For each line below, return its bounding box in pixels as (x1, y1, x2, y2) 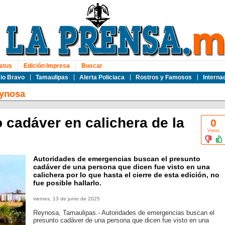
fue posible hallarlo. (33, 179, 101, 187)
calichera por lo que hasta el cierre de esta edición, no (33, 171, 219, 179)
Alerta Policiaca (79, 74, 125, 81)
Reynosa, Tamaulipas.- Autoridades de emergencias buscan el (33, 209, 214, 216)
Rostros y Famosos (135, 74, 192, 81)
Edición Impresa (23, 62, 70, 69)
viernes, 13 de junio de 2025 (33, 196, 100, 201)
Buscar (81, 62, 102, 69)
